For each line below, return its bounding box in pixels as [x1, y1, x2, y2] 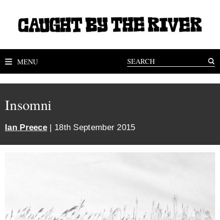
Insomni [5, 95, 52, 114]
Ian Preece [5, 122, 47, 133]
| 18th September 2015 [47, 122, 136, 133]
